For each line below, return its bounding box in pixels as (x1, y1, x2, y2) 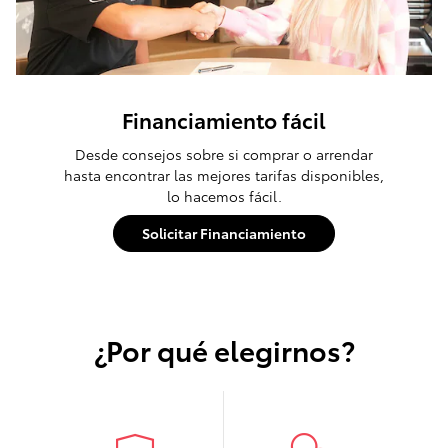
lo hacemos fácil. (166, 185, 282, 206)
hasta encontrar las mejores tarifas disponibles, (64, 164, 384, 185)
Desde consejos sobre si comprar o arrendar (75, 143, 373, 164)
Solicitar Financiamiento (142, 223, 306, 244)
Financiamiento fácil (122, 105, 326, 135)
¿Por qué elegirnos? (93, 329, 355, 370)
